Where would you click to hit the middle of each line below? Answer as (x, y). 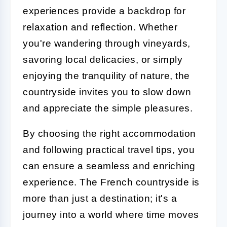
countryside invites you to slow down (107, 92)
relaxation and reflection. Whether (100, 27)
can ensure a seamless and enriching (109, 166)
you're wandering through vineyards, (107, 43)
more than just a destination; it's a (100, 198)
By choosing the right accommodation (109, 133)
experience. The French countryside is (111, 182)
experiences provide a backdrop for (104, 11)
